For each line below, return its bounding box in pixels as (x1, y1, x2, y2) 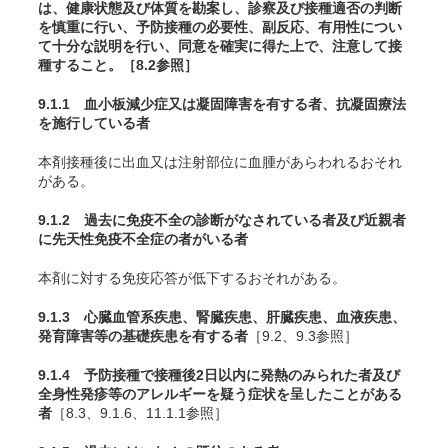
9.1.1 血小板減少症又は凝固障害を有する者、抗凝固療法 (38, 96, 406, 112)
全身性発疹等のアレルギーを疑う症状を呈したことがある (38, 386, 402, 402)
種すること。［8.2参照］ (38, 57, 198, 73)
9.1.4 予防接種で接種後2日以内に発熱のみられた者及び (38, 367, 400, 383)
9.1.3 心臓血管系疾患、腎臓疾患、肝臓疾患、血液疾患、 (38, 309, 406, 325)
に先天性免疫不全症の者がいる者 (38, 231, 248, 247)
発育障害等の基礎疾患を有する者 (38, 328, 248, 344)
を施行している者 (38, 115, 150, 131)
